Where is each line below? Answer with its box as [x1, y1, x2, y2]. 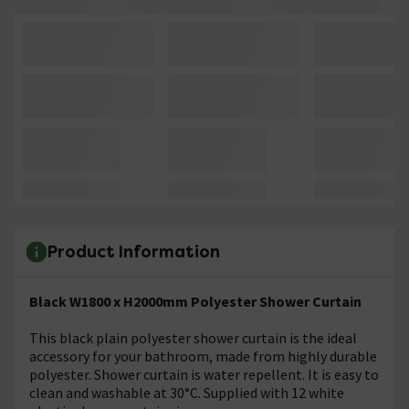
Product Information [47, 241, 220, 263]
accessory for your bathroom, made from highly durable [29, 346, 377, 365]
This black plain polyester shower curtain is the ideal [29, 328, 357, 347]
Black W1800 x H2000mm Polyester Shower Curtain [29, 291, 362, 310]
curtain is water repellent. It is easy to [141, 364, 379, 383]
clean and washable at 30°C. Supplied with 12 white [29, 383, 344, 402]
